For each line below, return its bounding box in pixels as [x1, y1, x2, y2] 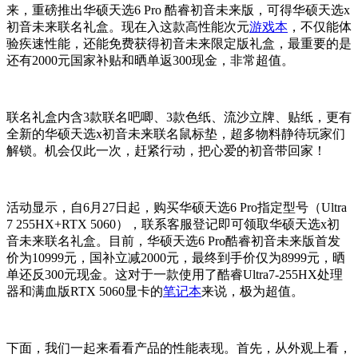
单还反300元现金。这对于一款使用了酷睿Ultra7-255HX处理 [6, 268, 343, 282]
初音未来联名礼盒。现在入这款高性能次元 [6, 20, 249, 34]
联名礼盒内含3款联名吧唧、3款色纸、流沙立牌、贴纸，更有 [6, 110, 352, 125]
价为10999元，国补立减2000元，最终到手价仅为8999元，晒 [6, 251, 345, 265]
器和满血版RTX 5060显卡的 [6, 284, 163, 299]
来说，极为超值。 [201, 284, 304, 299]
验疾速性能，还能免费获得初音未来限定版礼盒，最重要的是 [6, 37, 352, 51]
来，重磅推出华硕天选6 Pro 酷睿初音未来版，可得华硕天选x [6, 3, 350, 18]
